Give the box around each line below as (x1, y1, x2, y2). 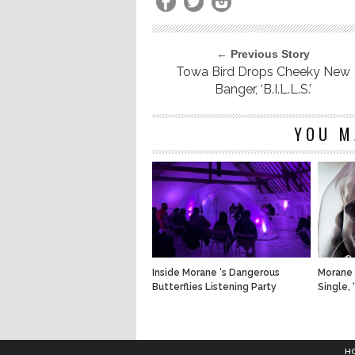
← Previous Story (216, 48, 311, 60)
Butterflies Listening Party (152, 281, 277, 292)
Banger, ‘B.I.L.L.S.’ (215, 82, 312, 97)
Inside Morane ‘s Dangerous (152, 267, 280, 278)
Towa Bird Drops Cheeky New (176, 64, 351, 79)
